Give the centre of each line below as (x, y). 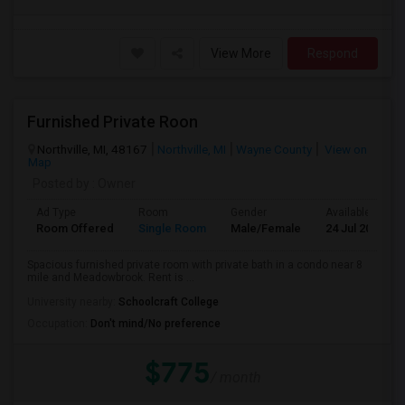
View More (241, 53)
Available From (362, 212)
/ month (235, 377)
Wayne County (274, 149)
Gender (249, 212)
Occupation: (59, 324)
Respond (333, 53)
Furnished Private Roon (113, 122)
